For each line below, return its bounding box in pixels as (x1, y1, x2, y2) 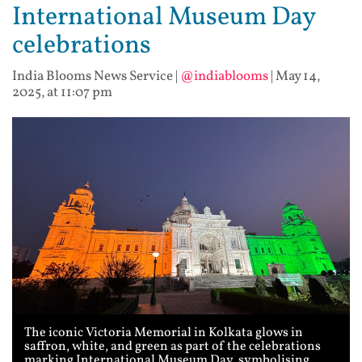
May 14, (276, 67, 320, 86)
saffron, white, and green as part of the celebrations (24, 338, 321, 356)
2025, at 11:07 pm (12, 83, 112, 102)
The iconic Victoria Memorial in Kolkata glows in (24, 324, 303, 342)
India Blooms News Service (12, 67, 173, 86)
